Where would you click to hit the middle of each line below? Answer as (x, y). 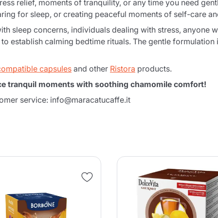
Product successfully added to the (100, 144)
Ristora (123, 69)
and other (91, 69)
